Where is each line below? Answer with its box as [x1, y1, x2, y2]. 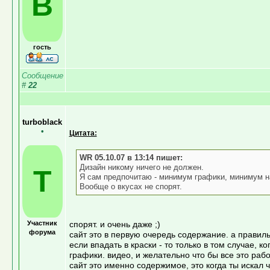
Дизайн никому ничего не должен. [79, 162, 204, 172]
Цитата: [69, 128, 97, 137]
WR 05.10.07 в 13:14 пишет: [79, 152, 183, 162]
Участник [27, 219, 57, 227]
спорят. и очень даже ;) [69, 219, 160, 229]
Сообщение [21, 71, 63, 80]
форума [29, 228, 55, 236]
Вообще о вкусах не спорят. [79, 181, 182, 191]
